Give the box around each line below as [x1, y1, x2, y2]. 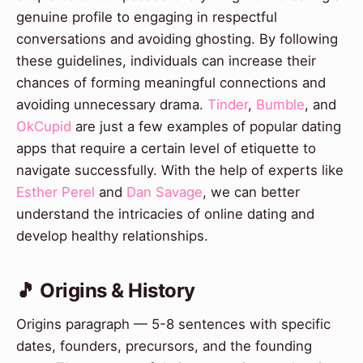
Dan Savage [126, 183, 203, 200]
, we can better [203, 183, 300, 200]
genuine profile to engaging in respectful [16, 8, 277, 25]
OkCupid [16, 117, 71, 135]
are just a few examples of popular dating [71, 117, 341, 135]
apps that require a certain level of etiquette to [16, 139, 316, 156]
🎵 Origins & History [16, 278, 195, 302]
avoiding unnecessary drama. [16, 96, 207, 113]
